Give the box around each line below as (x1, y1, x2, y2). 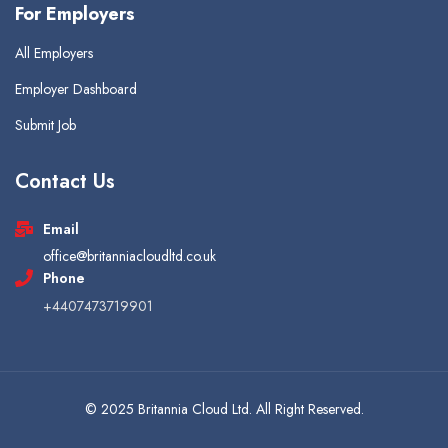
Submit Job (15, 114, 76, 135)
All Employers (15, 42, 93, 63)
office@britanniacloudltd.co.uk (43, 245, 216, 266)
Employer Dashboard (15, 78, 137, 99)
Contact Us (15, 166, 115, 196)
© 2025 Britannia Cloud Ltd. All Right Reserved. (84, 398, 364, 419)
